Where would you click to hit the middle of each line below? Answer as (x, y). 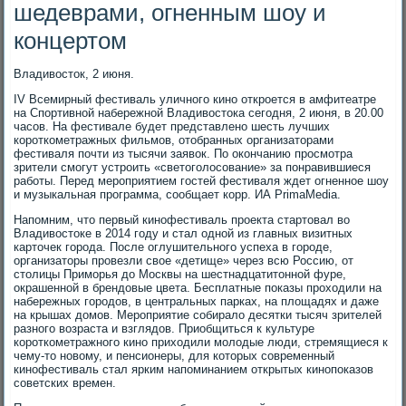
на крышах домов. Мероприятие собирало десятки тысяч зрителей (198, 315)
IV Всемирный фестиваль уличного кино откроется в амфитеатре (195, 99)
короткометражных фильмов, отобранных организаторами (174, 140)
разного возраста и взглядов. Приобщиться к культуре (164, 329)
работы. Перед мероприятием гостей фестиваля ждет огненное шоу (202, 181)
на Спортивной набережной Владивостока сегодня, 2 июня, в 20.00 (199, 113)
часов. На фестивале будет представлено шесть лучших (172, 126)
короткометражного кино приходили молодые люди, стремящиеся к (201, 342)
